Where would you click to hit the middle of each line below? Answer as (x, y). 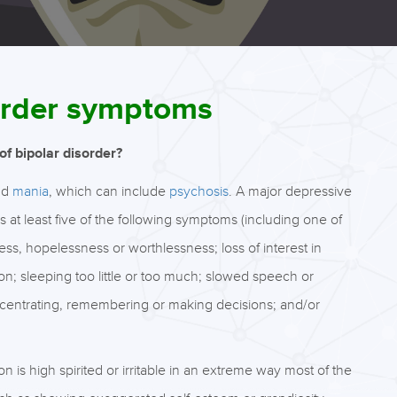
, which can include (109, 191)
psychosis (198, 191)
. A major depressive (290, 191)
